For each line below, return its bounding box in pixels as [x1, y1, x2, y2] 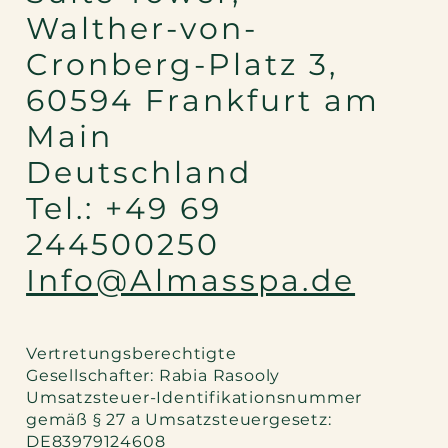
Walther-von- [26, 10, 259, 48]
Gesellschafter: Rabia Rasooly [26, 366, 281, 386]
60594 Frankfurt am [26, 82, 381, 120]
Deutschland [26, 154, 253, 192]
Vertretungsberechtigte [26, 344, 237, 364]
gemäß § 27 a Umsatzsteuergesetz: [26, 410, 332, 430]
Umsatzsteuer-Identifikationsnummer [26, 388, 363, 408]
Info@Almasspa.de [26, 262, 356, 300]
